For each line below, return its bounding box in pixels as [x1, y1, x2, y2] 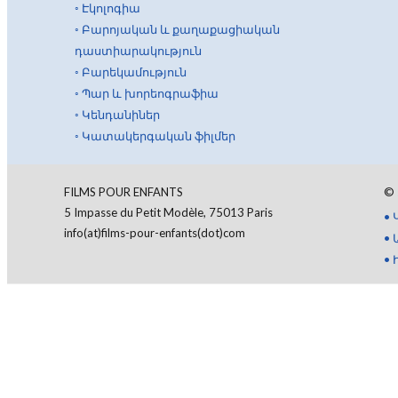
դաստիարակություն [75, 44, 202, 58]
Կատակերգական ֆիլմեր [82, 129, 235, 143]
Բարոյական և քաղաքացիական [82, 22, 280, 36]
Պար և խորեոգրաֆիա [82, 86, 219, 100]
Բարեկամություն [82, 65, 187, 79]
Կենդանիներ [82, 107, 160, 122]
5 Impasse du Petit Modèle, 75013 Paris [64, 205, 273, 219]
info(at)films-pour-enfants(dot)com [64, 226, 245, 240]
